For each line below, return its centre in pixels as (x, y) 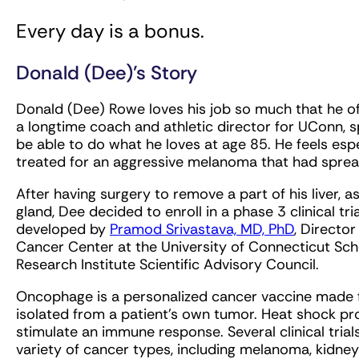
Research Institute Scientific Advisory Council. (167, 265)
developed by (63, 230)
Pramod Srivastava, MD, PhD (202, 230)
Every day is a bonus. (110, 31)
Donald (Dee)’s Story (107, 73)
